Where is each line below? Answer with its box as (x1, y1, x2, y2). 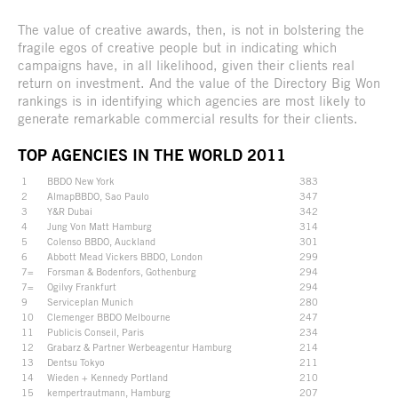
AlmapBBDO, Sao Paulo (47, 189, 149, 202)
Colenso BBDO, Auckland (47, 235, 155, 247)
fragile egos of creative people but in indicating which (18, 38, 337, 55)
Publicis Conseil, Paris (47, 325, 144, 338)
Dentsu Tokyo (47, 355, 105, 368)
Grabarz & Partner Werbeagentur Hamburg (47, 340, 232, 353)
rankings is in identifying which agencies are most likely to (18, 92, 366, 108)
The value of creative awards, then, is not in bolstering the (18, 20, 364, 37)
